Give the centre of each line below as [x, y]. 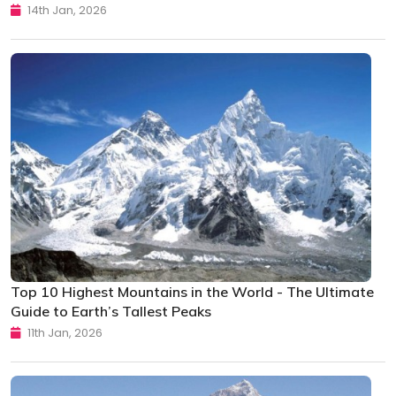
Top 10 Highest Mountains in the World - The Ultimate [192, 292]
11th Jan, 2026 [64, 333]
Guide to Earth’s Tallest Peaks [111, 312]
